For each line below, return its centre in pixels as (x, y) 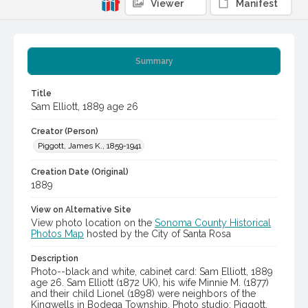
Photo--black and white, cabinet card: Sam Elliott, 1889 (152, 272)
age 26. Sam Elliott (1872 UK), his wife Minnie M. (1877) (150, 283)
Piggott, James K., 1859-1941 (90, 146)
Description (55, 259)
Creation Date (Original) (80, 172)
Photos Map (57, 234)
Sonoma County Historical (213, 223)
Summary (154, 62)
